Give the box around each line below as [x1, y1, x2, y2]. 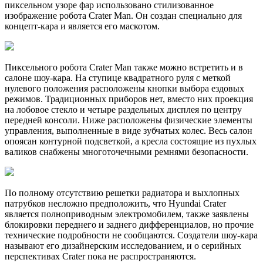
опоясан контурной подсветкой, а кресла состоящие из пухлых [5, 136, 257, 147]
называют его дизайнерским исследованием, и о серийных [5, 241, 241, 251]
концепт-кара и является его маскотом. [5, 21, 160, 32]
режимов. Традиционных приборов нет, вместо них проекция [5, 94, 253, 104]
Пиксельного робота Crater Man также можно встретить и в [5, 62, 243, 73]
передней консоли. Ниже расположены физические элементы [5, 115, 252, 126]
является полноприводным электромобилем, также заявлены [5, 209, 249, 220]
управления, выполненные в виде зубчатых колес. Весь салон [5, 126, 252, 136]
